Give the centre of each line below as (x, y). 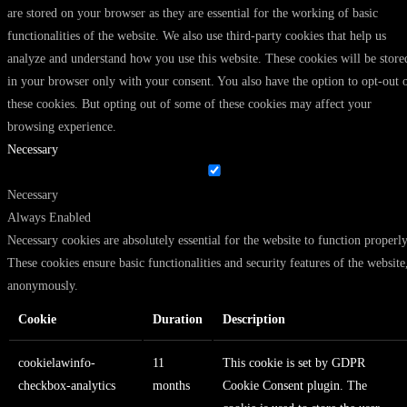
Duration (178, 319)
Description (254, 319)
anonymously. (43, 285)
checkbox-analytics (67, 385)
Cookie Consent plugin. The (295, 385)
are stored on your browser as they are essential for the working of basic (193, 13)
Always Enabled (49, 217)
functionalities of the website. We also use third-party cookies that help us (197, 35)
